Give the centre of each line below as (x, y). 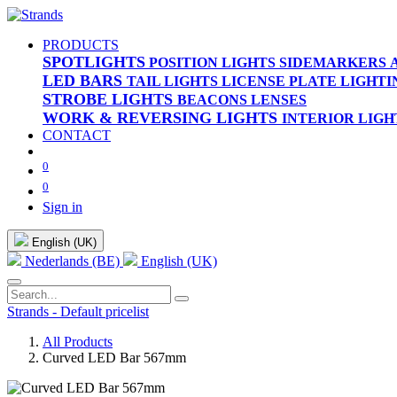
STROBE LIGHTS (108, 99)
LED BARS (82, 81)
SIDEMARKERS (333, 62)
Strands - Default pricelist (78, 311)
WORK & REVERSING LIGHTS (160, 118)
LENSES (279, 100)
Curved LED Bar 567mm (114, 357)
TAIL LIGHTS (172, 81)
